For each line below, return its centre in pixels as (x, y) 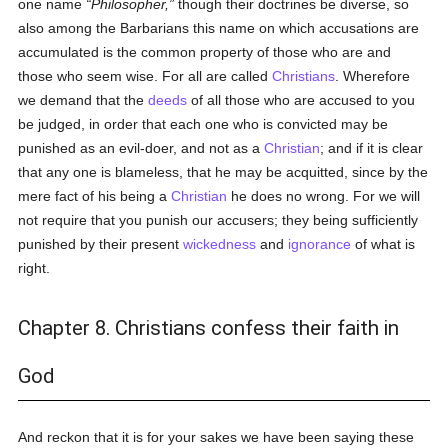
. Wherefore (373, 76)
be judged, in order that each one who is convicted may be (203, 124)
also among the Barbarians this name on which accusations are (219, 28)
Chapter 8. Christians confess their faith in (209, 328)
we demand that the (83, 100)
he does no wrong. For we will (324, 196)
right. (34, 268)
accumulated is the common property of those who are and (205, 52)
